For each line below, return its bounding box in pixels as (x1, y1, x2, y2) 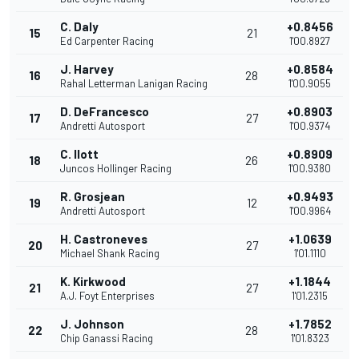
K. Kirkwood (60, 274, 126, 289)
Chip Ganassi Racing (60, 332, 153, 345)
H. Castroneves (60, 232, 147, 247)
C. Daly (60, 19, 99, 34)
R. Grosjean (60, 189, 125, 204)
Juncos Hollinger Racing (60, 162, 171, 175)
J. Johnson (60, 317, 124, 332)
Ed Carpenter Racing (60, 34, 154, 48)
